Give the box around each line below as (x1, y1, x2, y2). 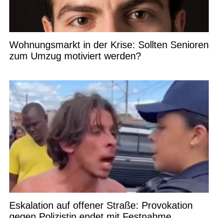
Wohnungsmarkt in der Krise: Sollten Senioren (9, 39, 209, 50)
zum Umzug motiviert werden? (9, 50, 141, 61)
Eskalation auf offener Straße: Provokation (9, 200, 193, 211)
